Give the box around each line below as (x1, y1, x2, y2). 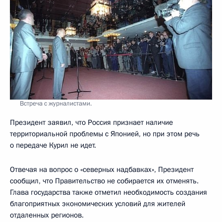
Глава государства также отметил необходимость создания (10, 187, 207, 197)
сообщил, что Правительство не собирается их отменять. (10, 175, 199, 186)
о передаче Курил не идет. (10, 140, 96, 150)
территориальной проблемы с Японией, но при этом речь (10, 128, 200, 139)
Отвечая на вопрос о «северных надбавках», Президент (10, 164, 194, 174)
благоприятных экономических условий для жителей (10, 198, 185, 209)
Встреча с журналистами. (20, 99, 92, 108)
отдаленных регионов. (10, 210, 84, 220)
